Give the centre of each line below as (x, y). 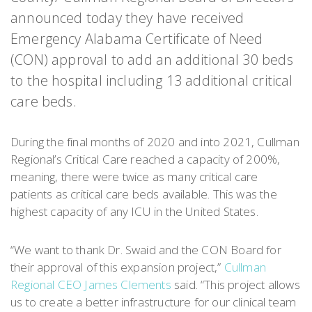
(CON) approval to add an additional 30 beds (152, 60)
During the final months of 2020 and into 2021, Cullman (155, 142)
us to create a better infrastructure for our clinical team (154, 302)
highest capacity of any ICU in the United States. (134, 212)
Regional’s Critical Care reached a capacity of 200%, (146, 159)
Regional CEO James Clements (91, 285)
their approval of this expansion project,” (117, 267)
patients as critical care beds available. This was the (144, 194)
